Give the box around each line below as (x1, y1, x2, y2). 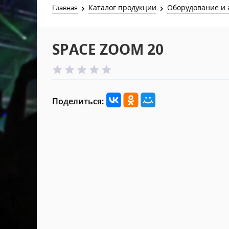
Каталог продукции (88, 3, 157, 12)
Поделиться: (52, 96, 104, 107)
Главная (52, 3, 78, 12)
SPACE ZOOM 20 (52, 39, 164, 59)
